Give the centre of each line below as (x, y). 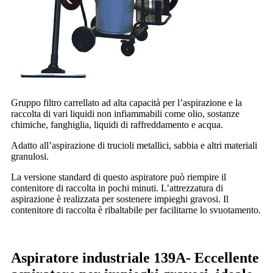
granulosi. (30, 156)
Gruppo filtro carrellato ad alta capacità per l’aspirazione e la (126, 102)
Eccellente (227, 257)
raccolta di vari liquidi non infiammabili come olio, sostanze (125, 113)
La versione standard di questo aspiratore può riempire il (119, 177)
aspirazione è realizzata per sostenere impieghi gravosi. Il (120, 199)
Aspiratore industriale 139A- (103, 257)
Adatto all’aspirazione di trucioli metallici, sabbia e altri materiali (134, 145)
